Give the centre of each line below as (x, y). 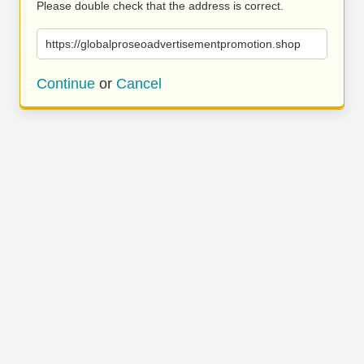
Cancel (139, 84)
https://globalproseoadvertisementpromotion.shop (173, 44)
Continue (66, 84)
